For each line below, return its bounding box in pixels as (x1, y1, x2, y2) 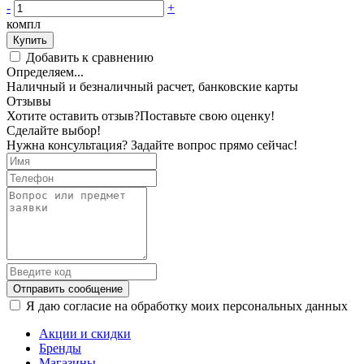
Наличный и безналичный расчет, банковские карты (6, 79, 298, 93)
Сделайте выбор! (6, 123, 101, 137)
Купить (13, 33, 47, 46)
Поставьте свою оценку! (140, 108, 275, 123)
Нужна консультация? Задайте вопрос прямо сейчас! (6, 137, 297, 152)
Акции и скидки (39, 326, 131, 340)
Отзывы (6, 93, 51, 108)
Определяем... (6, 64, 84, 79)
